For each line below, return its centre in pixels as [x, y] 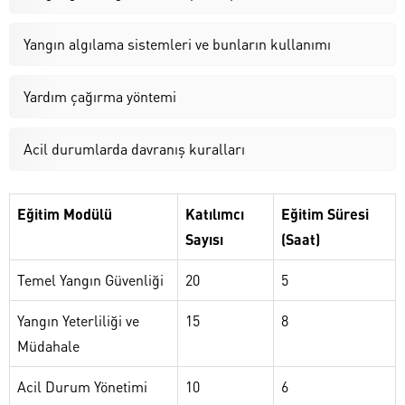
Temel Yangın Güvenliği [90, 279]
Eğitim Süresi [325, 213]
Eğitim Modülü [65, 213]
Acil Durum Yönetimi [82, 386]
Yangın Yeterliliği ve [78, 320]
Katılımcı [215, 213]
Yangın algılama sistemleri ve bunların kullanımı [177, 43]
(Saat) [301, 239]
